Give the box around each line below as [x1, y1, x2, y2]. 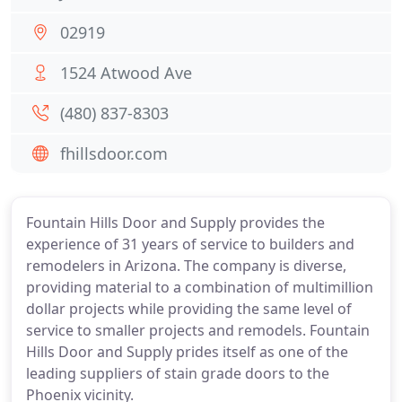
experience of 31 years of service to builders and [26, 234, 354, 254]
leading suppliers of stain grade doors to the [26, 363, 329, 383]
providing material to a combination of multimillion [26, 277, 373, 297]
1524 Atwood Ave [60, 62, 192, 83]
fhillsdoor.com [60, 143, 168, 164]
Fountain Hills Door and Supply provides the [26, 213, 325, 232]
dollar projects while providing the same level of [26, 299, 352, 319]
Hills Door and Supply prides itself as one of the [26, 342, 348, 362]
